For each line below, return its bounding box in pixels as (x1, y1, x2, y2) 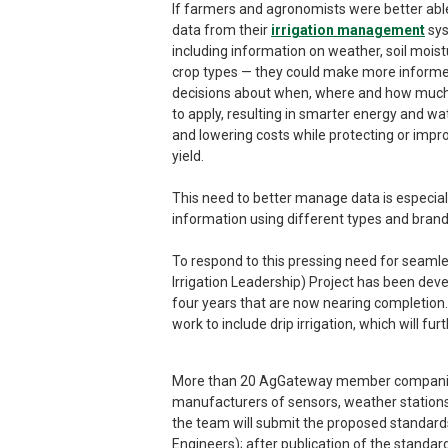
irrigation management (271, 22, 425, 38)
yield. (172, 148, 204, 164)
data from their (172, 22, 271, 38)
